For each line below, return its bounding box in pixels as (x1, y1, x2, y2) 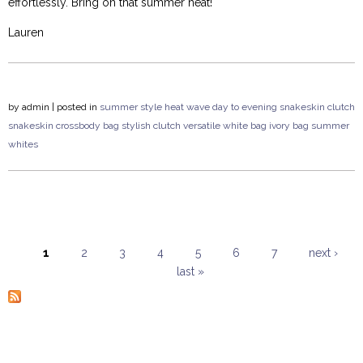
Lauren (8, 26, 44, 40)
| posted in (49, 101, 100, 113)
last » (176, 265, 204, 279)
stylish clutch (122, 120, 181, 132)
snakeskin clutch (280, 101, 355, 113)
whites (8, 139, 38, 151)
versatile (183, 120, 220, 132)
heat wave (164, 101, 210, 113)
